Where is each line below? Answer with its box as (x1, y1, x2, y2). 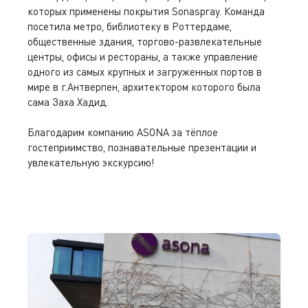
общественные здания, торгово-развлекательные (27, 35, 262, 47)
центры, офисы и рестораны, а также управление (27, 50, 258, 63)
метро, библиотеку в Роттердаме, (74, 20, 232, 32)
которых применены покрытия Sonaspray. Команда (27, 5, 265, 17)
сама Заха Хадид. (27, 96, 108, 108)
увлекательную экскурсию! (27, 156, 155, 168)
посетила (27, 20, 74, 32)
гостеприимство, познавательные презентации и (27, 141, 256, 153)
